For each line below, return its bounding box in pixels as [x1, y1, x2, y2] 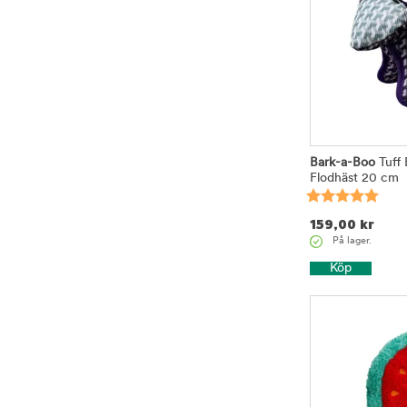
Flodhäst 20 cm [310, 171, 399, 185]
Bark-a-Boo [310, 155, 375, 170]
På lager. [333, 236, 372, 247]
